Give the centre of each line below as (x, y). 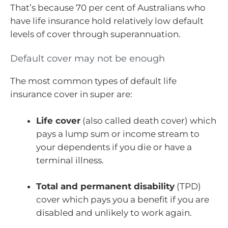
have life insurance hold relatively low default (107, 21)
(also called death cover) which (148, 120)
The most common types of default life (93, 81)
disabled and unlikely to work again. (114, 213)
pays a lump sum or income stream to (118, 134)
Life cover (58, 120)
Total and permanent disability (105, 187)
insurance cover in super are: (71, 94)
